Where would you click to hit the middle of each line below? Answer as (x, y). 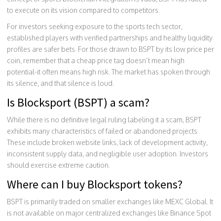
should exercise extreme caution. (58, 165)
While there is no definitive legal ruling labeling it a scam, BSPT (104, 119)
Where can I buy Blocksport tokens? (95, 184)
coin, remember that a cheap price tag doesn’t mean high (96, 60)
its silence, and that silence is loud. (60, 83)
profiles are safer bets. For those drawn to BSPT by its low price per (110, 49)
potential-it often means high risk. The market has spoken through (109, 72)
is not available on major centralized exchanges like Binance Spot (109, 213)
